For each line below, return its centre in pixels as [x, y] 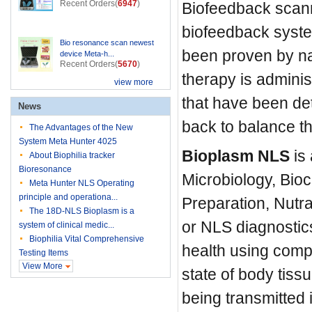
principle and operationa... [68, 197]
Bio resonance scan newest [107, 42]
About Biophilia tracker [72, 155]
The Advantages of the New [81, 127]
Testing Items [44, 253]
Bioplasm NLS [236, 156]
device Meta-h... [87, 54]
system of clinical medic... [67, 225]
